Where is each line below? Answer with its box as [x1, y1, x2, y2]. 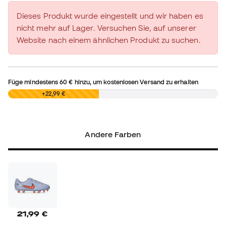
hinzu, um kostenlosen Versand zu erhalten [73, 78, 198, 86]
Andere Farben [85, 130, 141, 139]
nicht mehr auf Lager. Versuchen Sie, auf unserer [17, 23, 196, 33]
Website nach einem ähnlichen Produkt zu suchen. [17, 35, 201, 45]
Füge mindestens [8, 78, 60, 86]
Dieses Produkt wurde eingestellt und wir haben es [17, 11, 203, 21]
